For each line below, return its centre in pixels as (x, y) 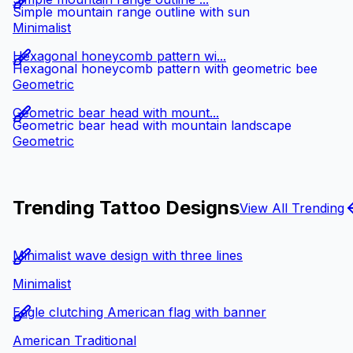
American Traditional (74, 341)
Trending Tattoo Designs (126, 208)
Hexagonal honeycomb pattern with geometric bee (165, 69)
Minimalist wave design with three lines (128, 256)
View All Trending (292, 208)
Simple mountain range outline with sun (131, 12)
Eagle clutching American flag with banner (139, 312)
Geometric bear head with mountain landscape (152, 126)
